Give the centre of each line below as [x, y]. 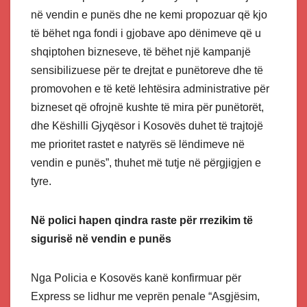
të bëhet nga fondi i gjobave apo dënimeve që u [146, 34]
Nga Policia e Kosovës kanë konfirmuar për [136, 278]
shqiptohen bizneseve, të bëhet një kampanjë [141, 52]
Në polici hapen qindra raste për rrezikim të [142, 221]
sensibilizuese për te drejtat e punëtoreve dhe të [147, 71]
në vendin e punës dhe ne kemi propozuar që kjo [149, 15]
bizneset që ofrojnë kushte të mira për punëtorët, [147, 108]
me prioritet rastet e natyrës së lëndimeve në [138, 145]
